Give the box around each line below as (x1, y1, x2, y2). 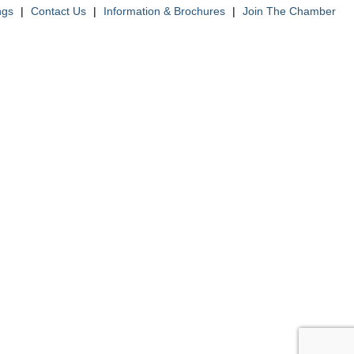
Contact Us (30, 5, 86, 18)
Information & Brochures (103, 5, 225, 18)
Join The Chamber (242, 5, 336, 18)
